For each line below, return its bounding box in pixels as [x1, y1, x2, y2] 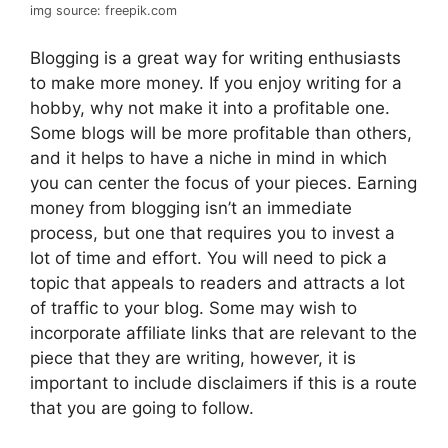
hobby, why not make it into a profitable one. [30, 97, 390, 118]
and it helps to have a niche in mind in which [30, 147, 387, 168]
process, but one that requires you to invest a [30, 222, 395, 243]
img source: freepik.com [30, 3, 177, 18]
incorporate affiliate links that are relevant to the [30, 322, 417, 343]
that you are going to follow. [30, 397, 254, 418]
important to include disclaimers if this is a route [30, 372, 417, 393]
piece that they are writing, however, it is [30, 347, 356, 368]
